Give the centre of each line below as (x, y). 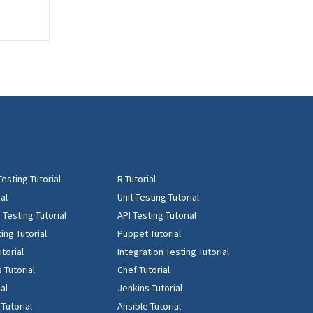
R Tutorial (136, 179)
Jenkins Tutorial (150, 288)
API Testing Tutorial (156, 215)
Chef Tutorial (143, 270)
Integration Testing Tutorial (173, 252)
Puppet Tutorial (149, 233)
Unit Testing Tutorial (158, 197)
